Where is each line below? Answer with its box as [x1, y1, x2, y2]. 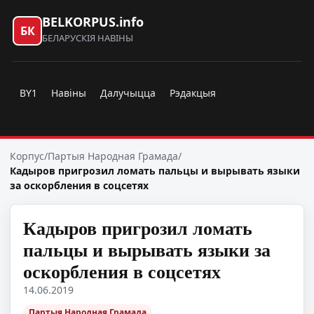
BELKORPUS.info [42, 13, 144, 30]
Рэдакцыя [170, 86, 216, 100]
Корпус [10, 149, 44, 163]
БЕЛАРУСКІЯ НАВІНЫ [42, 32, 133, 44]
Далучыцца [100, 86, 156, 100]
